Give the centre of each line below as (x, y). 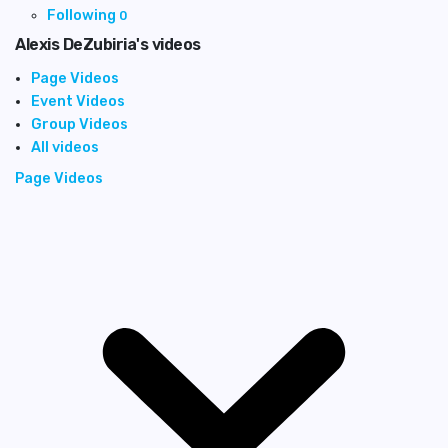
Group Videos (79, 124)
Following (83, 15)
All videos (65, 147)
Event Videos (78, 101)
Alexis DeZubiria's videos (108, 44)
